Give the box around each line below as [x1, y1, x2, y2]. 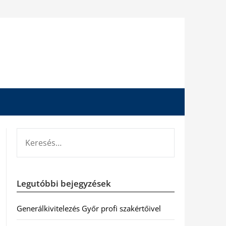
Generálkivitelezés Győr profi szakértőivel [16, 203, 161, 213]
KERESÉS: [16, 129, 47, 139]
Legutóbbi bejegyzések [16, 178, 111, 189]
